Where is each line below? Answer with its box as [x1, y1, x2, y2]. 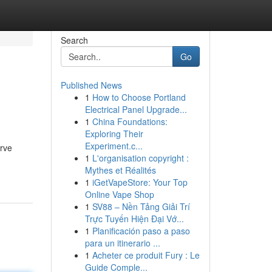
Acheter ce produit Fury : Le [92, 249, 200, 261]
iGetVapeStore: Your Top [92, 176, 188, 188]
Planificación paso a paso [92, 225, 190, 237]
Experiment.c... [84, 140, 143, 152]
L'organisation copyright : [92, 152, 189, 164]
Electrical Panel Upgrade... [84, 103, 187, 115]
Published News [60, 79, 122, 91]
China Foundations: [92, 115, 168, 127]
